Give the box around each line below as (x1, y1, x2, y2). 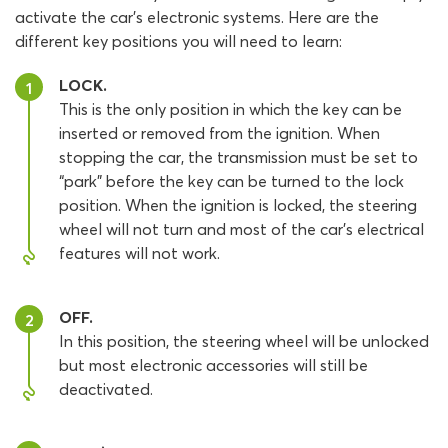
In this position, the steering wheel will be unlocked (59, 331, 429, 351)
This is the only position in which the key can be (59, 99, 402, 119)
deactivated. (59, 379, 153, 399)
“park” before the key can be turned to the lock (59, 171, 404, 191)
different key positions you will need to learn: (15, 31, 342, 51)
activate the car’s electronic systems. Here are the (15, 7, 379, 27)
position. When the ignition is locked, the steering (59, 195, 417, 215)
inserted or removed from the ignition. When (59, 123, 380, 143)
